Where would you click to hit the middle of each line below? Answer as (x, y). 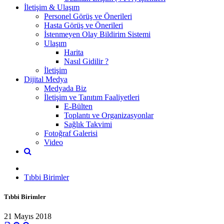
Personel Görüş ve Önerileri (88, 16)
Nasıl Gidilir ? (86, 61)
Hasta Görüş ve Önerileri (83, 25)
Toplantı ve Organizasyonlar (109, 115)
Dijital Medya (46, 79)
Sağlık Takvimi (88, 124)
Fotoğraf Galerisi (71, 133)
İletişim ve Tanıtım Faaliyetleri (92, 97)
